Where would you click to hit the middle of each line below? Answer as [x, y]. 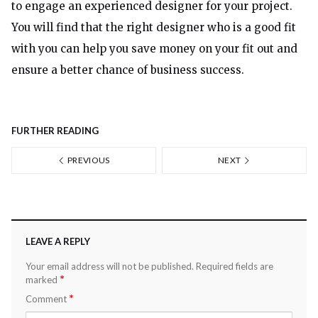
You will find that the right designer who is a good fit [154, 27]
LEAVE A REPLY [58, 241]
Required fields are [235, 266]
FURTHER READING [55, 131]
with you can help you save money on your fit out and [154, 49]
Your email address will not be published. [110, 266]
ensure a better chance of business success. [128, 70]
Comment [47, 299]
